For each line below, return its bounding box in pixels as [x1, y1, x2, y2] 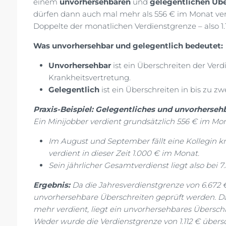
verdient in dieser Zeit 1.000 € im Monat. [48, 148, 199, 158]
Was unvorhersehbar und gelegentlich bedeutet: [33, 41, 223, 51]
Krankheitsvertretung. [48, 73, 131, 83]
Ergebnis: [33, 180, 70, 190]
